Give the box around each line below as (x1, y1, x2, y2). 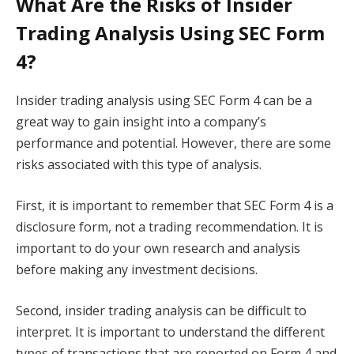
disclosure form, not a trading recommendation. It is (16, 218, 323, 236)
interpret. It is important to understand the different (16, 322, 325, 341)
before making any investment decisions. (16, 261, 258, 279)
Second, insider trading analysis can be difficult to (16, 301, 307, 319)
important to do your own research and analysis (16, 239, 300, 258)
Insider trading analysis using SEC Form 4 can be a (16, 92, 312, 110)
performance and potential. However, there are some (16, 134, 331, 153)
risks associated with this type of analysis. (16, 156, 262, 174)
